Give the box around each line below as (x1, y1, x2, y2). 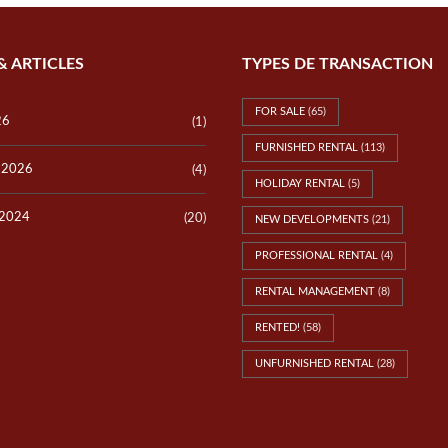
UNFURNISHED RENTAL (255, 358, 374, 370)
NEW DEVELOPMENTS (255, 214, 369, 226)
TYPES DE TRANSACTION (242, 56, 433, 73)
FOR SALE (255, 106, 305, 118)
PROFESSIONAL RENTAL (255, 250, 378, 262)
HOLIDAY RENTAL (255, 178, 345, 190)
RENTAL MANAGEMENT (255, 286, 375, 298)
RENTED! (255, 322, 300, 334)
